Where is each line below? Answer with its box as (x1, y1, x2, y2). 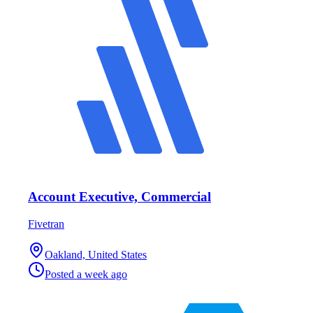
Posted (45, 268, 77, 280)
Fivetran (28, 217, 64, 230)
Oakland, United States (45, 248, 147, 261)
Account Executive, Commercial (28, 189, 211, 204)
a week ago (77, 268, 127, 280)
